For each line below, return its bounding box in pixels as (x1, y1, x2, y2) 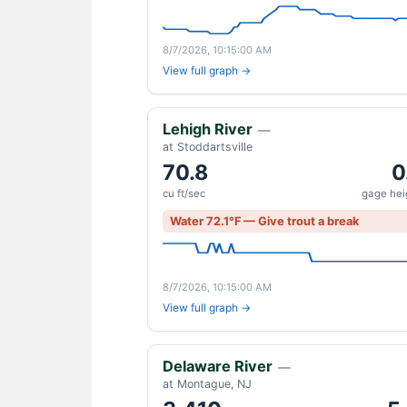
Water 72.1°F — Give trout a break (170, 214, 359, 228)
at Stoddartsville (163, 140, 253, 154)
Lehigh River (163, 120, 253, 138)
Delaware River (163, 357, 273, 375)
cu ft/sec (163, 187, 205, 200)
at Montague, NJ (163, 377, 252, 391)
